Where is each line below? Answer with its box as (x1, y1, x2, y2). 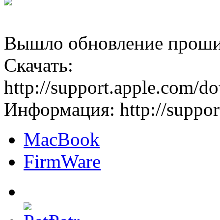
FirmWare (24, 151, 101, 172)
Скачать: (4, 55, 73, 76)
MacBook (24, 129, 100, 150)
